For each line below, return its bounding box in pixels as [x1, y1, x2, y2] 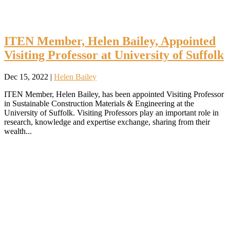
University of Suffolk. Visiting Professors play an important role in [4, 108, 219, 117]
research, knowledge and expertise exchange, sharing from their [4, 117, 210, 126]
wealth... [4, 126, 32, 136]
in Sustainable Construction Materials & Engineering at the [4, 99, 194, 108]
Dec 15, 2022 [4, 72, 48, 81]
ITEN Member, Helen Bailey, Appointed [4, 34, 216, 48]
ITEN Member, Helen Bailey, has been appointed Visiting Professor [4, 89, 224, 99]
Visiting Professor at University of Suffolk [4, 48, 224, 62]
